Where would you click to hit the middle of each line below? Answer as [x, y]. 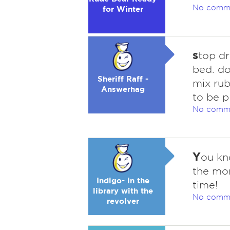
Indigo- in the [123, 180]
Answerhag [123, 89]
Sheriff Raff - [123, 79]
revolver [123, 201]
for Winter [123, 9]
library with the [123, 191]
